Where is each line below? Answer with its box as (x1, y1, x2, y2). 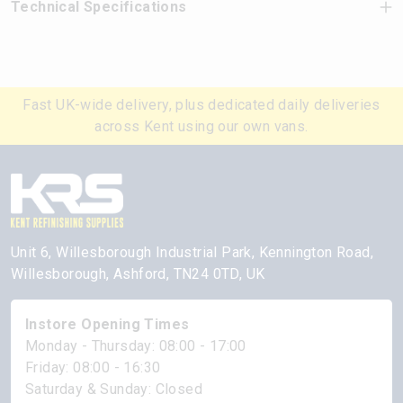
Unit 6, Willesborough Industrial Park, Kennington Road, (11, 243, 373, 261)
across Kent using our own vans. (94, 118, 309, 136)
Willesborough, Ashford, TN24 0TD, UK (11, 264, 265, 282)
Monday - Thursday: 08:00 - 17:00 (25, 336, 246, 354)
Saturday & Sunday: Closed (25, 380, 202, 398)
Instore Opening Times (25, 315, 190, 333)
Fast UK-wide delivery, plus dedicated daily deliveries (22, 96, 381, 114)
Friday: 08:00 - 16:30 (25, 358, 161, 376)
